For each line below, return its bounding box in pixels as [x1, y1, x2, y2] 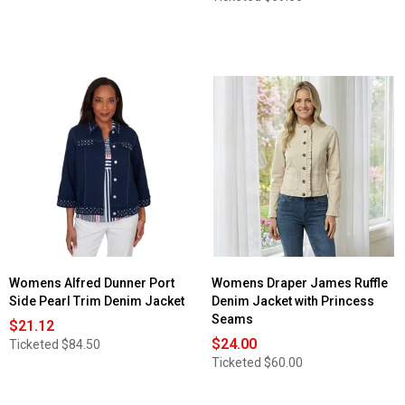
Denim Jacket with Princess [212, 294, 374, 309]
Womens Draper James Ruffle [212, 276, 388, 291]
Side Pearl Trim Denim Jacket [9, 294, 184, 309]
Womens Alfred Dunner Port [9, 276, 174, 291]
